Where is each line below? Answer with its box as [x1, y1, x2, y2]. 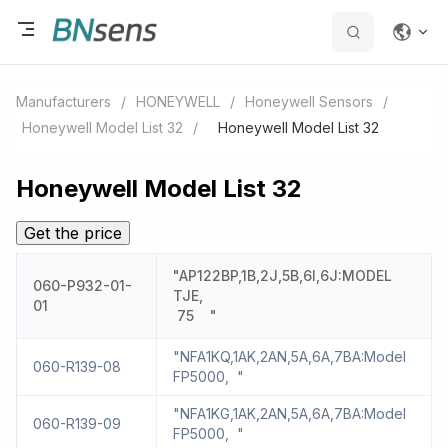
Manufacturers [16, 93, 111, 110]
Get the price [24, 223, 122, 244]
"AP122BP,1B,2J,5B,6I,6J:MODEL [173, 267, 392, 285]
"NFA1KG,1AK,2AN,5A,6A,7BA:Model [173, 405, 406, 423]
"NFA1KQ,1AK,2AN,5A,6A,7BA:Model [173, 348, 406, 366]
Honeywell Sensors [245, 93, 373, 110]
